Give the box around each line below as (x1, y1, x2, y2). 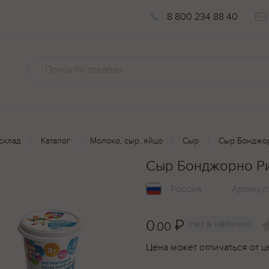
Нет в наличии (189, 217, 252, 230)
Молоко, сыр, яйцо (90, 136, 163, 146)
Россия (171, 183, 202, 196)
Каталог (41, 136, 70, 146)
